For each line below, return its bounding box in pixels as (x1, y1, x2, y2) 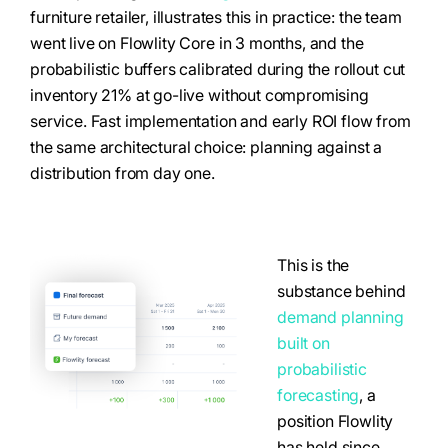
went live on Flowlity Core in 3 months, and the (30, 33, 364, 53)
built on (277, 333, 330, 353)
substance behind (277, 281, 406, 301)
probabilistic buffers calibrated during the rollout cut (30, 59, 406, 79)
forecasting (277, 385, 360, 405)
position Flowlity (277, 411, 394, 431)
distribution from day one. (30, 163, 215, 183)
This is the (277, 255, 350, 275)
